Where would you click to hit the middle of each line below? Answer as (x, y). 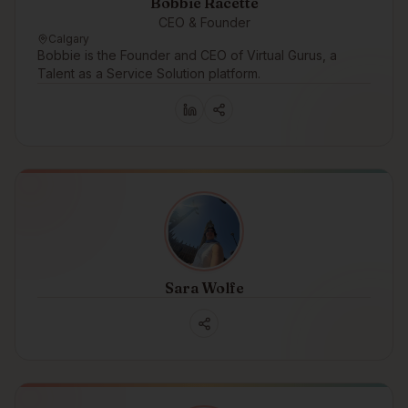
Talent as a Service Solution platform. (149, 73)
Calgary (69, 39)
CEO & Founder (204, 22)
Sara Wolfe (204, 288)
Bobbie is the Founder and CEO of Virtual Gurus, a (187, 55)
